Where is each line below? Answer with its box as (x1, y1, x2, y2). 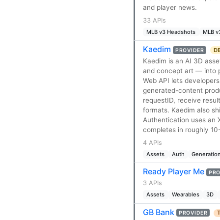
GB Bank (143, 207, 174, 218)
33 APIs (143, 16, 166, 24)
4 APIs (143, 138, 162, 146)
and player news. (143, 3, 197, 12)
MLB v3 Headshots (146, 28, 196, 35)
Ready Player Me (143, 166, 204, 177)
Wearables (171, 191, 199, 198)
